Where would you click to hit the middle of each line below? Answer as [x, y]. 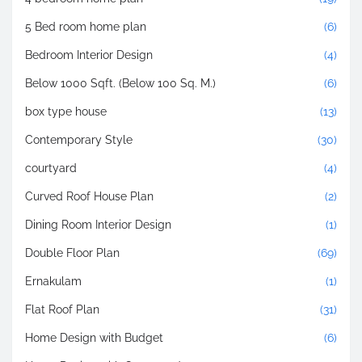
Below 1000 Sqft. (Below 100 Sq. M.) [120, 83]
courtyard [51, 168]
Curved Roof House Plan [89, 196]
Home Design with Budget [94, 337]
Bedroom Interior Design [89, 55]
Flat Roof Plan [62, 309]
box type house [66, 111]
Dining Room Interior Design [98, 224]
